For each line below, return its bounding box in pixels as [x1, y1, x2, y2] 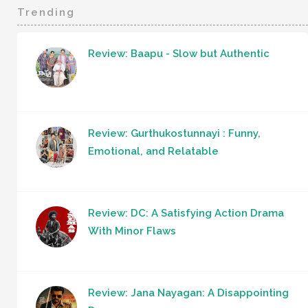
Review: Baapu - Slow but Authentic [88, 47, 269, 60]
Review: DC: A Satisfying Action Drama [88, 206, 284, 219]
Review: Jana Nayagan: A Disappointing [88, 286, 289, 299]
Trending [17, 5, 75, 19]
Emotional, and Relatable [88, 144, 219, 157]
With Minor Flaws [88, 224, 176, 237]
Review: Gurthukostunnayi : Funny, [88, 126, 261, 140]
